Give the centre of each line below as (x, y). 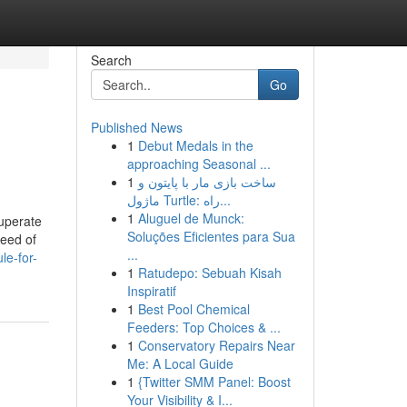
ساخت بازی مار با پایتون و (207, 182)
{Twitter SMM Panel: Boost (214, 382)
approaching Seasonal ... (199, 164)
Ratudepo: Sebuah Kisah (209, 273)
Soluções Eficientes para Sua (211, 236)
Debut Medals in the (195, 145)
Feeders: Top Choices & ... (203, 327)
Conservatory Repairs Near (216, 345)
